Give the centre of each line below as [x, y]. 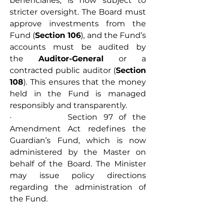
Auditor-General [71, 59]
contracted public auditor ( [63, 70]
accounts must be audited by [78, 47]
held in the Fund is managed [78, 94]
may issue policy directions [78, 175]
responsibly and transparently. [68, 105]
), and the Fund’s [114, 35]
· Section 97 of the [78, 117]
